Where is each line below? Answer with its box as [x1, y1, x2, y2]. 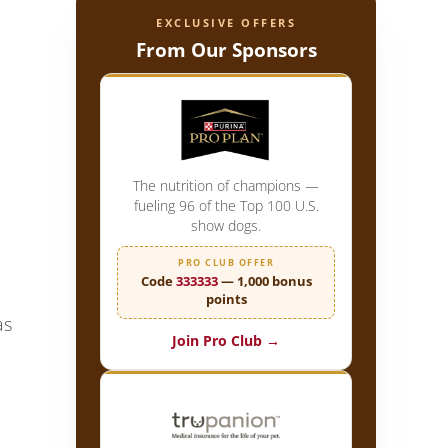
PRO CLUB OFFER [178, 255, 274, 269]
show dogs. [191, 215, 261, 235]
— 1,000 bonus [217, 271, 312, 290]
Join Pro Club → [172, 330, 280, 350]
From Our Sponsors [135, 35, 317, 63]
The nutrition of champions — [133, 175, 319, 195]
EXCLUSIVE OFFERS [156, 14, 296, 30]
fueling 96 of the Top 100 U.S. [133, 195, 319, 215]
